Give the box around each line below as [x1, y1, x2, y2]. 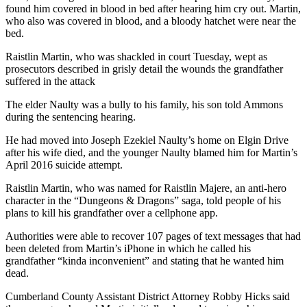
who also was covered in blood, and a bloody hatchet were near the [5, 15, 296, 27]
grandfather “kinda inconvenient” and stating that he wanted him [5, 255, 284, 267]
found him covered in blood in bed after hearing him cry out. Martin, [5, 3, 301, 14]
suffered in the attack [5, 75, 95, 87]
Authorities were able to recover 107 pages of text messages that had [5, 230, 301, 242]
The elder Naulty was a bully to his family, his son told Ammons [5, 99, 283, 110]
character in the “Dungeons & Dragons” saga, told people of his [5, 195, 281, 206]
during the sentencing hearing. [5, 111, 136, 123]
